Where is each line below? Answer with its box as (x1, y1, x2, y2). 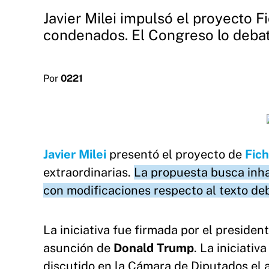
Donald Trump (113, 241, 194, 255)
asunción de (43, 241, 113, 255)
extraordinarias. (43, 165, 134, 180)
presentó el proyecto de (106, 147, 245, 162)
